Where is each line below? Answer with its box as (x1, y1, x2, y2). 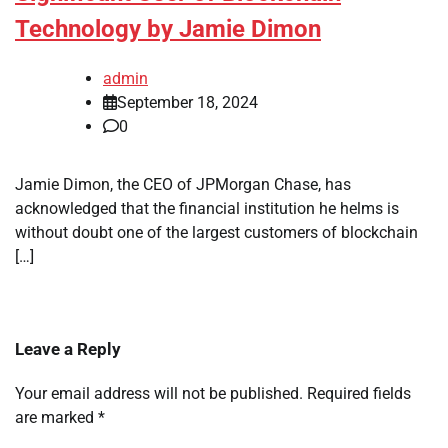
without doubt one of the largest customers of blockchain (15, 223, 418, 243)
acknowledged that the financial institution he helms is (15, 199, 399, 219)
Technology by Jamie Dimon (15, 15, 321, 44)
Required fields (307, 384, 411, 404)
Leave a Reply (15, 339, 121, 360)
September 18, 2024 (117, 93, 258, 113)
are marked (15, 408, 98, 428)
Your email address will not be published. (15, 384, 303, 404)
